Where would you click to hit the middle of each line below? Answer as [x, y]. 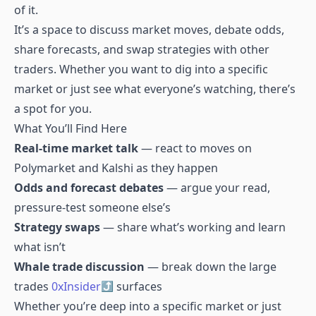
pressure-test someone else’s [92, 207]
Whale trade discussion [79, 267]
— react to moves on [195, 148]
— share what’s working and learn [193, 227]
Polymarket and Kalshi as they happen [116, 168]
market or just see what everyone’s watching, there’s [155, 89]
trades [33, 286]
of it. [26, 10]
